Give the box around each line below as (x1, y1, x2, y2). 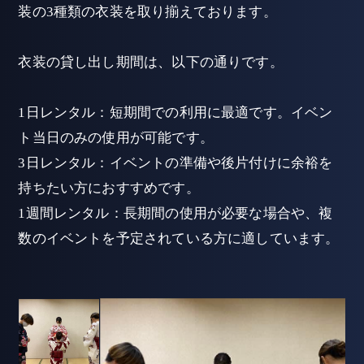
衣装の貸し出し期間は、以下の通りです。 (18, 54, 284, 71)
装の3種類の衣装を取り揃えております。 (18, 4, 277, 20)
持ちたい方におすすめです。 (18, 180, 200, 197)
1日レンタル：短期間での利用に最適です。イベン (18, 105, 333, 121)
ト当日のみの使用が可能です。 (18, 130, 214, 146)
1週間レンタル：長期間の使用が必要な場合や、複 (18, 206, 333, 222)
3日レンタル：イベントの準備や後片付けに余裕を (18, 155, 333, 171)
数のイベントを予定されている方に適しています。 (18, 231, 340, 247)
